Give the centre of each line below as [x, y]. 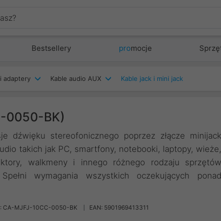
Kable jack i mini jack [152, 78]
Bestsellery [52, 48]
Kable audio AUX [76, 78]
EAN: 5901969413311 [119, 207]
